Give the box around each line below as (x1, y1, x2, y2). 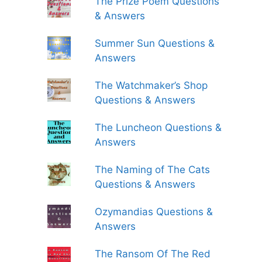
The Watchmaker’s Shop (95, 80, 208, 91)
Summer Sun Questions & (95, 37, 215, 49)
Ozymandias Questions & (95, 206, 213, 218)
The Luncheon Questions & (95, 122, 222, 133)
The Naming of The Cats (95, 164, 211, 175)
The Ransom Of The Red (95, 248, 211, 260)
